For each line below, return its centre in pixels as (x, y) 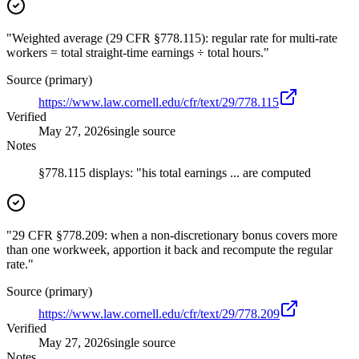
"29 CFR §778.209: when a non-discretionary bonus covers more (172, 236)
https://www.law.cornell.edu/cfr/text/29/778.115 (159, 103)
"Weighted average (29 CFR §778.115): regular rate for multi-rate (172, 38)
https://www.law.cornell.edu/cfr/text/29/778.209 (159, 314)
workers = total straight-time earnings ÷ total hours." (138, 53)
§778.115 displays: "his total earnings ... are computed (175, 173)
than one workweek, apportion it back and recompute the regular (169, 250)
